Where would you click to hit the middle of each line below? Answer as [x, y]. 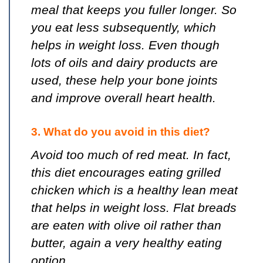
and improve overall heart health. [124, 98]
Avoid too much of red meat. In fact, [131, 155]
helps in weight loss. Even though [125, 45]
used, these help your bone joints [124, 80]
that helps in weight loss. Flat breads [134, 208]
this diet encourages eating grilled [126, 173]
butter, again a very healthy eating [127, 243]
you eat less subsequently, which [124, 28]
